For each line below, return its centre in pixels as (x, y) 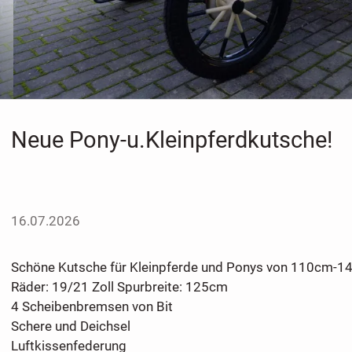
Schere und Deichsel (70, 326)
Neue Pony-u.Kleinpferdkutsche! (171, 139)
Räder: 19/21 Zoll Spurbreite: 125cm (119, 287)
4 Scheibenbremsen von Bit (92, 307)
